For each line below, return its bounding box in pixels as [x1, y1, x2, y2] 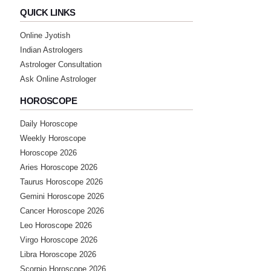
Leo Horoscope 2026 [20, 220, 93, 230]
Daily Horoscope [20, 119, 78, 128]
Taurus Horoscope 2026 [20, 177, 103, 186]
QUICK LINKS [20, 7, 76, 18]
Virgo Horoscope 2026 [20, 235, 98, 244]
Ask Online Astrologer [20, 74, 97, 83]
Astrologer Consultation [20, 59, 102, 69]
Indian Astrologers [20, 45, 83, 54]
